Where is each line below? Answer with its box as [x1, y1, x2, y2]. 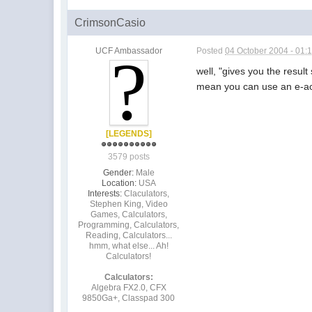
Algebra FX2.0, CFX [91, 282, 166, 292]
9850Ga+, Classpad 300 [82, 292, 175, 303]
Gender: [102, 167, 134, 178]
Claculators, [124, 188, 170, 198]
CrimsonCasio [75, 16, 146, 29]
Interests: [88, 188, 123, 198]
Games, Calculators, [90, 209, 167, 219]
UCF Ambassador [95, 45, 162, 56]
